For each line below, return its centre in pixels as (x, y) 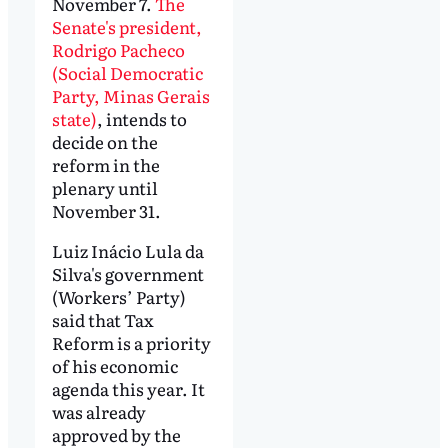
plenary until (104, 188)
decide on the (104, 142)
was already (98, 412)
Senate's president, (126, 27)
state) (74, 119)
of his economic (114, 366)
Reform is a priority (131, 343)
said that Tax (102, 320)
